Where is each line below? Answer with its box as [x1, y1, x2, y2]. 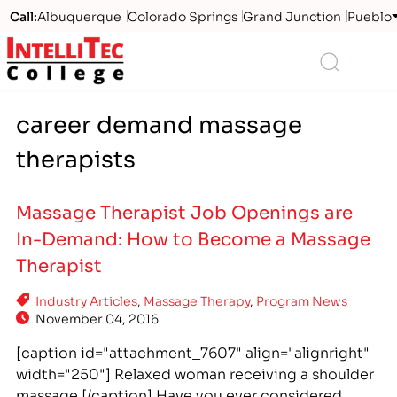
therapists [16, 139, 136, 174]
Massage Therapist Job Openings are [16, 197, 354, 224]
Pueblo [347, 5, 393, 25]
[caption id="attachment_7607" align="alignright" [16, 340, 370, 362]
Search [339, 47, 389, 68]
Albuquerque [36, 5, 121, 25]
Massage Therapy [143, 291, 250, 309]
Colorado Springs [127, 5, 237, 25]
